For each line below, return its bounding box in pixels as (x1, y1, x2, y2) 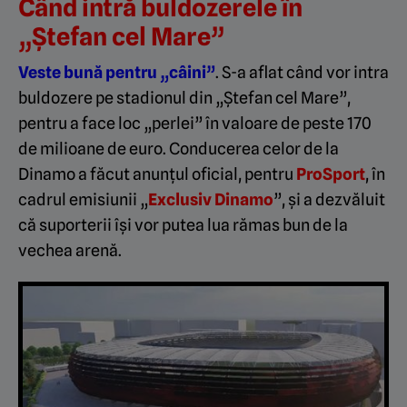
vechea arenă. (18, 241, 122, 260)
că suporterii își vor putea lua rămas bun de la (18, 215, 348, 234)
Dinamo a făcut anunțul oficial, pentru (18, 164, 296, 184)
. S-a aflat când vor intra (215, 63, 389, 82)
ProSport (296, 164, 365, 184)
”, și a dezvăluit (273, 190, 385, 209)
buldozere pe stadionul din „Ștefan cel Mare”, (18, 88, 351, 107)
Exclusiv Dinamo (148, 190, 273, 209)
